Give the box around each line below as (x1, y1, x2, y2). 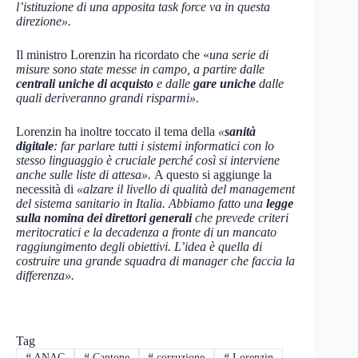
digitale (16, 139, 54, 153)
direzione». (16, 14, 71, 28)
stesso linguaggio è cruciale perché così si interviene (16, 153, 280, 167)
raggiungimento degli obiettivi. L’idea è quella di (16, 240, 262, 253)
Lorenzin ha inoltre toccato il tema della (16, 125, 215, 138)
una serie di (209, 48, 268, 62)
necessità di (16, 182, 74, 196)
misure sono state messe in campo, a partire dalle (16, 62, 265, 76)
